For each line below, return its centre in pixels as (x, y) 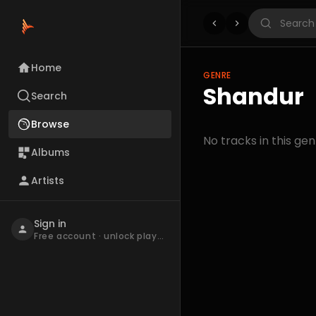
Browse (50, 124)
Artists (48, 181)
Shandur (254, 96)
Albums (50, 152)
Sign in (50, 224)
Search (49, 96)
